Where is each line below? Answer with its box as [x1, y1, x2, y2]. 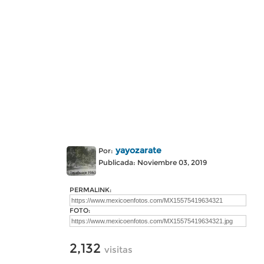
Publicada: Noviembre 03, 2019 [98, 158, 207, 167]
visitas [104, 244, 133, 255]
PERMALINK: [70, 186, 111, 194]
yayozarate [115, 145, 161, 156]
